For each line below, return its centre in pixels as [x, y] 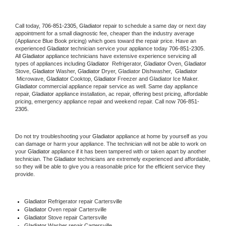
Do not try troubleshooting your [54, 136]
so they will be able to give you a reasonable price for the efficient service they [110, 166]
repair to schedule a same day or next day [155, 25]
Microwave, [31, 78]
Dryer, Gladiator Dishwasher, [138, 71]
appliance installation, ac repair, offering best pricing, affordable [131, 94]
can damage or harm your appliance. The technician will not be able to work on [111, 144]
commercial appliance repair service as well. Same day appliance [118, 86]
